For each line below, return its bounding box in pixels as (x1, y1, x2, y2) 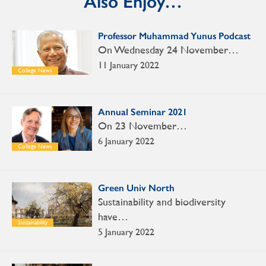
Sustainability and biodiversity (98, 195, 226, 208)
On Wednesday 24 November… (98, 43, 239, 56)
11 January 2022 (98, 59, 159, 71)
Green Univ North (98, 182, 175, 194)
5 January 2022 (98, 226, 154, 238)
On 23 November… (98, 119, 187, 132)
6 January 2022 (98, 135, 154, 147)
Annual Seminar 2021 (98, 106, 187, 118)
